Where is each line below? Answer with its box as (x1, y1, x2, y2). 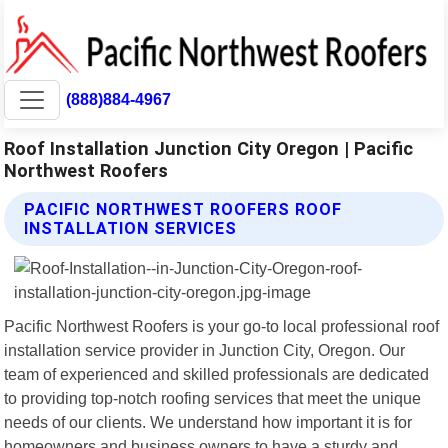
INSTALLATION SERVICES (24, 218, 238, 238)
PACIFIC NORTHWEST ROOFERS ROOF (24, 199, 343, 219)
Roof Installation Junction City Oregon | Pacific (4, 137, 414, 159)
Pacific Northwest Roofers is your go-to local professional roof (4, 316, 440, 335)
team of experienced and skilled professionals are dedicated (4, 364, 430, 383)
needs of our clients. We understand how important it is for (4, 412, 413, 431)
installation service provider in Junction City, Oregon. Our (4, 340, 406, 359)
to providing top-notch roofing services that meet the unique (4, 388, 422, 407)
